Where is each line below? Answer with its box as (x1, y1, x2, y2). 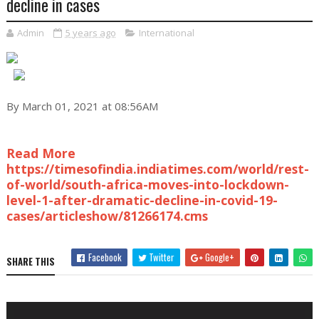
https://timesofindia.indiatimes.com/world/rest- (6, 160, 309, 177)
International (138, 26, 194, 39)
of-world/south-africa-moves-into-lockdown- (6, 176, 289, 193)
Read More (6, 145, 75, 162)
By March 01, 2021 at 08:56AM (6, 99, 158, 113)
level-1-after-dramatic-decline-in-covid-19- (6, 192, 278, 209)
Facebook (86, 250, 122, 264)
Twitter (147, 250, 175, 264)
